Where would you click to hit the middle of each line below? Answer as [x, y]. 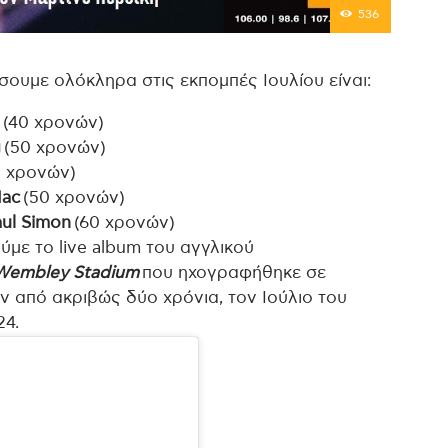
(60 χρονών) [123, 222]
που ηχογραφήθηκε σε [232, 272]
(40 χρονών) [53, 122]
